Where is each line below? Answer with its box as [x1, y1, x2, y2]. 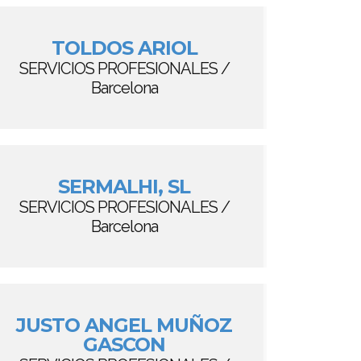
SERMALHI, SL [58, 175, 190, 198]
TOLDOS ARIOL [51, 36, 197, 60]
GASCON [83, 333, 165, 356]
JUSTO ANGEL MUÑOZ [16, 313, 232, 337]
